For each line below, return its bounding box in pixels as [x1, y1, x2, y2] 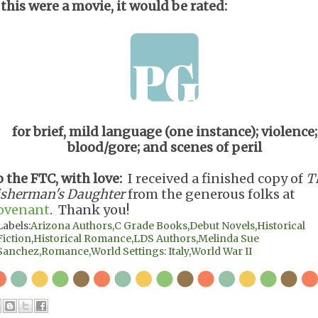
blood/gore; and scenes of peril [67, 139, 262, 155]
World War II [191, 245, 252, 258]
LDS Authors [133, 232, 196, 245]
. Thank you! [50, 202, 129, 218]
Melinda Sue [198, 232, 259, 245]
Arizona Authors [31, 219, 112, 232]
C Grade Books [114, 219, 187, 232]
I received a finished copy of [122, 170, 306, 187]
